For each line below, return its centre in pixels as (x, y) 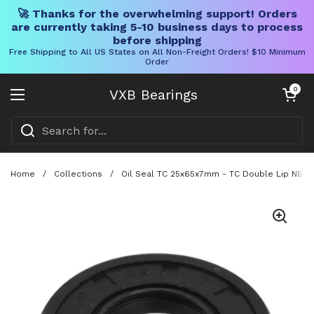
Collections (78, 173)
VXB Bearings (153, 95)
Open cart (295, 89)
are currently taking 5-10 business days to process (157, 27)
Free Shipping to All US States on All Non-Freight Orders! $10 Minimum (157, 52)
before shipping (157, 40)
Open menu (50, 103)
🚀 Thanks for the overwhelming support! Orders (157, 14)
